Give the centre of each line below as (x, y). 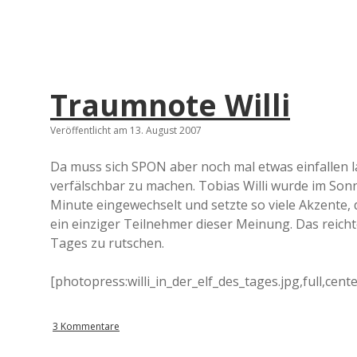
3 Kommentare (86, 326)
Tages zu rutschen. (107, 243)
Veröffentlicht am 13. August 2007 (126, 130)
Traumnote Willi (170, 105)
